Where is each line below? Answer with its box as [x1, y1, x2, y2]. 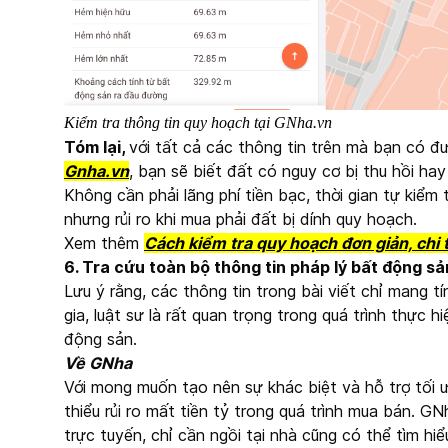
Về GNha [64, 352, 132, 373]
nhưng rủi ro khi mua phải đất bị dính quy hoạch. [64, 208, 417, 229]
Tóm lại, [64, 136, 129, 157]
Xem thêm [64, 232, 144, 253]
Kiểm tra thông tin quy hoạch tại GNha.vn [64, 113, 332, 131]
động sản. [64, 328, 137, 349]
